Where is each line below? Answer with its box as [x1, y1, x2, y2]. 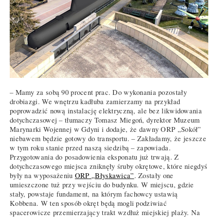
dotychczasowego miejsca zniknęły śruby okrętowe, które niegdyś [10, 161, 208, 171]
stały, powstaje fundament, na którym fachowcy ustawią [10, 189, 178, 199]
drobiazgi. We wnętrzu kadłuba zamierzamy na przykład [10, 96, 181, 106]
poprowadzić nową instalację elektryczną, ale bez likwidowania [10, 106, 202, 115]
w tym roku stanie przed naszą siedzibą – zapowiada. [10, 143, 171, 152]
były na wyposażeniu [10, 170, 75, 180]
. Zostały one [134, 170, 174, 180]
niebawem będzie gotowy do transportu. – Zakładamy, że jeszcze [10, 133, 206, 143]
